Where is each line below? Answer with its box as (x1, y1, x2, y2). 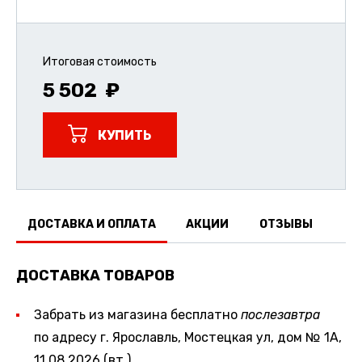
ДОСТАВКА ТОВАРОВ (16, 266, 175, 284)
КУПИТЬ (98, 128, 151, 144)
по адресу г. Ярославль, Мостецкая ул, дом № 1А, (33, 329, 342, 345)
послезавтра (240, 306, 320, 322)
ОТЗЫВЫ (259, 217, 313, 232)
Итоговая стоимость (43, 55, 157, 69)
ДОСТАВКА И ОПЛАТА (27, 217, 156, 232)
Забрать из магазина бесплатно (33, 306, 241, 322)
